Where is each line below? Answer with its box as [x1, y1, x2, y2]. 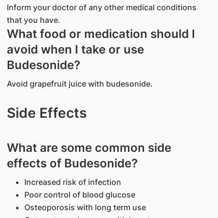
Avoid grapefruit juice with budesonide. [6, 79, 153, 89]
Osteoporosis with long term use [24, 202, 146, 212]
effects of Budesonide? [6, 156, 138, 170]
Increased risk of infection [24, 177, 121, 187]
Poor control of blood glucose [24, 190, 135, 200]
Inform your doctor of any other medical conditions [6, 2, 197, 12]
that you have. [6, 15, 62, 25]
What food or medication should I [6, 27, 195, 41]
